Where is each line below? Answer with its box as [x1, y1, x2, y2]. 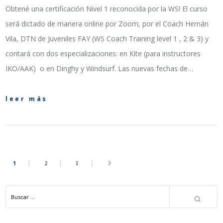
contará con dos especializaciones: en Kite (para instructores [5, 48, 201, 58]
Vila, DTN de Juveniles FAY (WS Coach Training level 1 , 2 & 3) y [5, 33, 209, 43]
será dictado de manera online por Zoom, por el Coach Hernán [5, 18, 209, 28]
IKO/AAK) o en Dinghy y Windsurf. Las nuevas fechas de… [5, 63, 194, 73]
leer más [5, 94, 48, 103]
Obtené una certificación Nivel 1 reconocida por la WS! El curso [5, 3, 208, 13]
